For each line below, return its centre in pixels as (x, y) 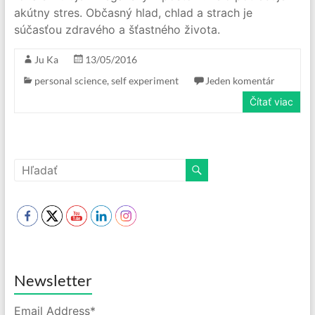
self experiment (144, 81)
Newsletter (53, 280)
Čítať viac (272, 102)
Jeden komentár (240, 81)
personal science (70, 81)
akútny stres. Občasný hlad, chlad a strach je (133, 13)
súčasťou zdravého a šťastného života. (117, 30)
